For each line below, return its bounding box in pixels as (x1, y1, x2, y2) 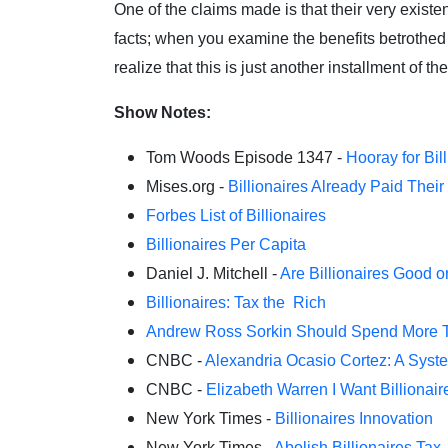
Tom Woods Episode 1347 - (146, 149, 346, 166)
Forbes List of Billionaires (146, 207, 326, 224)
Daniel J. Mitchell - (146, 265, 280, 282)
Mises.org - (146, 178, 228, 195)
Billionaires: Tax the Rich (146, 294, 326, 311)
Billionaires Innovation (275, 410, 433, 427)
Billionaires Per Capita (146, 236, 306, 253)
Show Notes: (114, 104, 211, 121)
